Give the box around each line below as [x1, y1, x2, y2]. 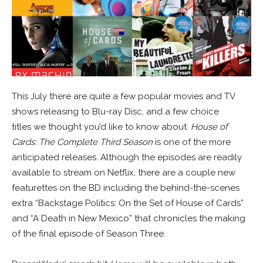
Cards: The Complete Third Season [12, 136, 153, 147]
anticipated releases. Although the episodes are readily [12, 151, 242, 163]
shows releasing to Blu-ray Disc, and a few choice [12, 106, 219, 117]
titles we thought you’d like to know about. [12, 121, 191, 132]
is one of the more [153, 136, 231, 147]
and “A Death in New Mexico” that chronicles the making [12, 213, 245, 224]
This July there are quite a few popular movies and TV [12, 90, 235, 102]
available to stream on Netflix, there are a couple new [12, 167, 235, 178]
